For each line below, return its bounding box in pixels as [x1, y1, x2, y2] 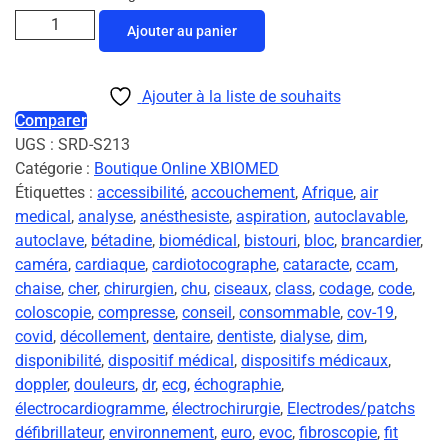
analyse [78, 207, 133, 227]
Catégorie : [15, 159, 94, 179]
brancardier [341, 231, 420, 251]
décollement [60, 327, 146, 347]
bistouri [244, 231, 297, 251]
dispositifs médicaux [241, 351, 388, 371]
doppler [15, 375, 67, 395]
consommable [239, 303, 340, 323]
